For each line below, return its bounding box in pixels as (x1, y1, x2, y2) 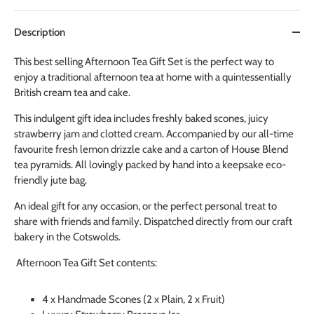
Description (14, 26, 65, 39)
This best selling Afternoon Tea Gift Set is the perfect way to (14, 55, 274, 69)
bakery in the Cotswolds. (14, 231, 121, 244)
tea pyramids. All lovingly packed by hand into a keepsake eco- (14, 158, 286, 172)
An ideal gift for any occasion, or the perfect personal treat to (14, 200, 277, 213)
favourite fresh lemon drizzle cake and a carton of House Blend (14, 143, 288, 156)
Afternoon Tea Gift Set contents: (14, 257, 159, 270)
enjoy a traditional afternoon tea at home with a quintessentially (14, 71, 292, 84)
